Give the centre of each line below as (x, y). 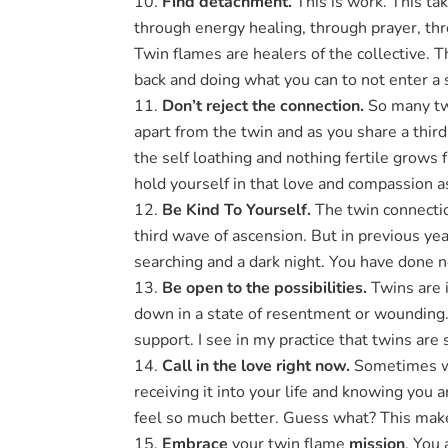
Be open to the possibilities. (265, 288)
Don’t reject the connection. (265, 106)
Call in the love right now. (256, 366)
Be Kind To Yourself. (237, 210)
